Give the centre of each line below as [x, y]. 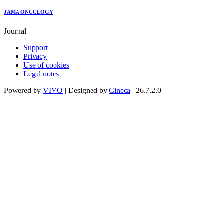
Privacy [35, 56]
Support [36, 48]
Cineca [120, 91]
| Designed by [86, 91]
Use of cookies [46, 65]
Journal [15, 31]
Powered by [23, 91]
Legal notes [41, 74]
